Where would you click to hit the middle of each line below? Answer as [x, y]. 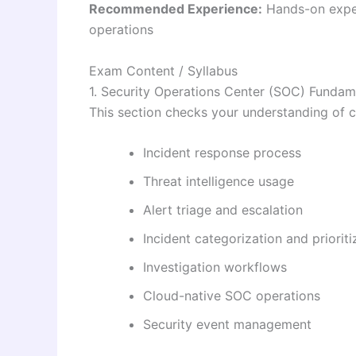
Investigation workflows [215, 267]
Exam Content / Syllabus [163, 70]
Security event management [227, 325]
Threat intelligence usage [219, 182]
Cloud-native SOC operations [232, 296]
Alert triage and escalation [223, 210]
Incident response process [222, 153]
